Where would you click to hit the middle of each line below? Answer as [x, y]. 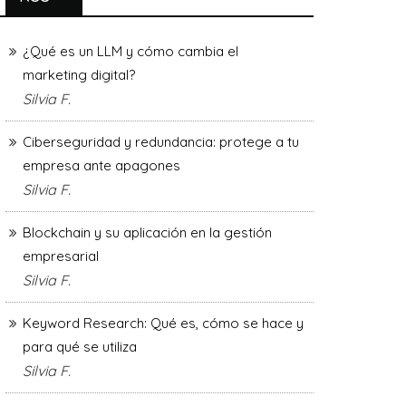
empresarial [61, 256]
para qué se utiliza [80, 346]
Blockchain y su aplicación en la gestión [147, 232]
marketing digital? [79, 74]
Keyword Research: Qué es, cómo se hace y [163, 323]
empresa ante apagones [101, 165]
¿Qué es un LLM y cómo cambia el [130, 51]
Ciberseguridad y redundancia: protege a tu [161, 141]
